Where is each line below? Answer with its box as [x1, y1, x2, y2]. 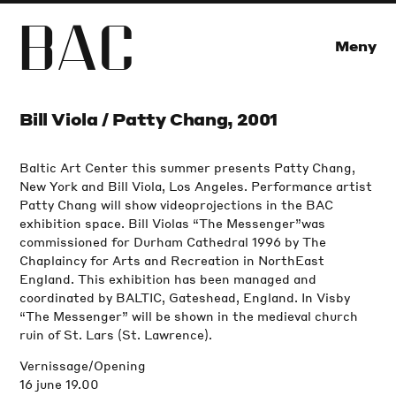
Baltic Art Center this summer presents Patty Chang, [19, 158, 356, 175]
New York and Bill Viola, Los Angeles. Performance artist [19, 177, 373, 194]
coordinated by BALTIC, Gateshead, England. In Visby [19, 288, 351, 305]
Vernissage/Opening [19, 356, 147, 373]
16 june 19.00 [19, 375, 100, 392]
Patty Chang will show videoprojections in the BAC [19, 195, 334, 212]
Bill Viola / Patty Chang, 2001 [19, 107, 278, 130]
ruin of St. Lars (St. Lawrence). [19, 325, 213, 342]
